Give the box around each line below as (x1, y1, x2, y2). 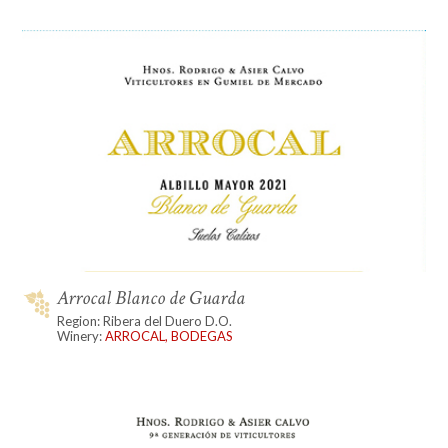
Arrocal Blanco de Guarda (57, 285, 246, 312)
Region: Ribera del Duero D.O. (57, 313, 233, 330)
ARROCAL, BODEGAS (105, 328, 234, 345)
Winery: (57, 328, 106, 345)
